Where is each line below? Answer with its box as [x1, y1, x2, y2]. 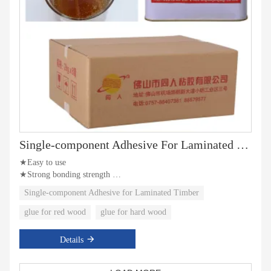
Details [59, 235, 83, 245]
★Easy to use [19, 158, 68, 168]
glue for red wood [24, 207, 86, 217]
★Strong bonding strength [19, 170, 113, 180]
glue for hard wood [100, 207, 166, 217]
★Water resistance [19, 182, 82, 192]
